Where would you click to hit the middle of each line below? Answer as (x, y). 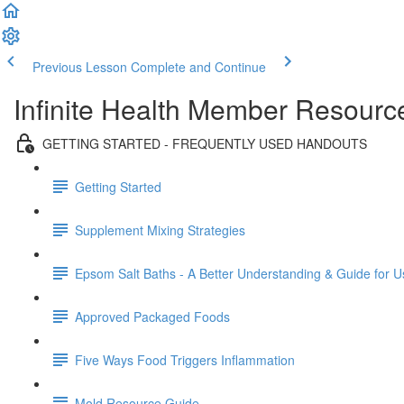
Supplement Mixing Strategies (160, 230)
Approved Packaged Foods (152, 316)
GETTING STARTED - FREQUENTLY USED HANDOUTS (205, 143)
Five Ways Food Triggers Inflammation (185, 359)
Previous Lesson (80, 67)
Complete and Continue (198, 67)
